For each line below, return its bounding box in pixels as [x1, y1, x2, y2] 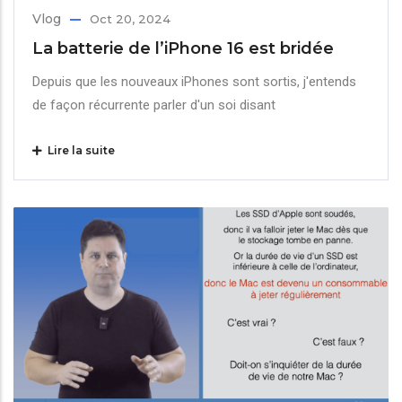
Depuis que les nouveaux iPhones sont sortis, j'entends [32, 73, 356, 90]
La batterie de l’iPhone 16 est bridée [32, 38, 334, 58]
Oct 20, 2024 [90, 11, 170, 26]
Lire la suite [42, 143, 115, 157]
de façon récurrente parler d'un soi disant [32, 96, 275, 113]
